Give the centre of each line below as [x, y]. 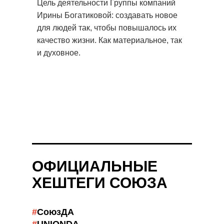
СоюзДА [55, 212]
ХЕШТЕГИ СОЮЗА [100, 183]
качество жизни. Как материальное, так [109, 40]
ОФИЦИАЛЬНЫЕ [95, 166]
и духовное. [59, 53]
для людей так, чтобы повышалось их [107, 28]
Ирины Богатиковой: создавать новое [107, 15]
